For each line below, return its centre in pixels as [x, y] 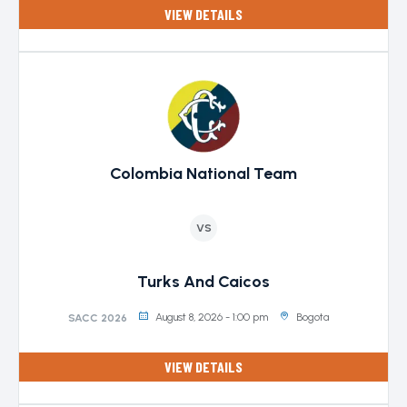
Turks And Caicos [203, 282]
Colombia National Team [203, 174]
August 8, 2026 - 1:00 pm [211, 317]
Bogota [312, 317]
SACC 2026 [97, 318]
